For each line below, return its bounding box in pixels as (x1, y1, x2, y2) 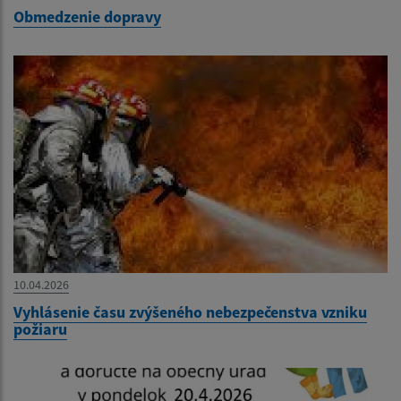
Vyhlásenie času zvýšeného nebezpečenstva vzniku (13, 302, 367, 323)
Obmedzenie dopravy (13, 5, 161, 27)
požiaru (13, 319, 67, 340)
